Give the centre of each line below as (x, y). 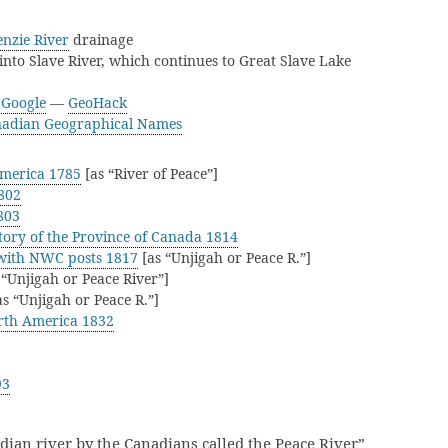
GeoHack (97, 102)
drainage (101, 39)
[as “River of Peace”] (149, 173)
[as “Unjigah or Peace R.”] (224, 257)
